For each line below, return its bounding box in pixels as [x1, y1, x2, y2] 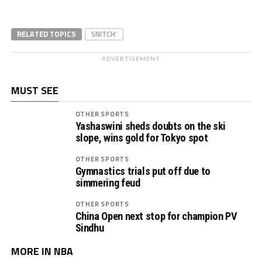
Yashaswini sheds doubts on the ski [75, 120, 226, 132]
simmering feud [75, 177, 140, 189]
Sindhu [75, 222, 104, 234]
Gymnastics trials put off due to [75, 165, 211, 177]
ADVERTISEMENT [102, 55, 160, 62]
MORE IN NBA [11, 243, 73, 259]
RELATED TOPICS [16, 28, 76, 40]
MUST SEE [11, 82, 58, 98]
